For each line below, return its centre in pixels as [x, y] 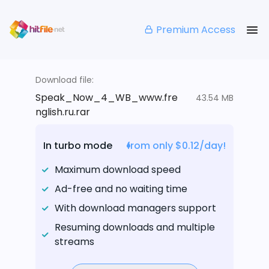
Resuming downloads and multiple [135, 228]
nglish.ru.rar [63, 112]
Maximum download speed [118, 170]
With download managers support [135, 208]
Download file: [65, 80]
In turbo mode [78, 146]
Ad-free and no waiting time [121, 189]
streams [74, 242]
